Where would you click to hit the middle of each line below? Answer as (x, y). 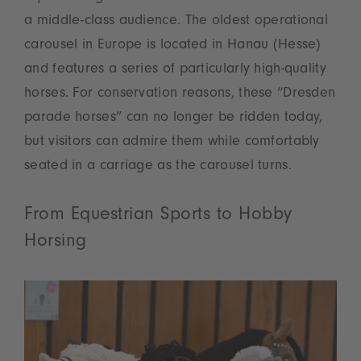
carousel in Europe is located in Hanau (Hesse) (172, 46)
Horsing (56, 243)
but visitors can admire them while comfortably (172, 143)
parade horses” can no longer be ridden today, (174, 119)
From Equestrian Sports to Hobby (158, 217)
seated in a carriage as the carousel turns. (160, 167)
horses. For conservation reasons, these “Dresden (180, 95)
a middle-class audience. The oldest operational (176, 22)
